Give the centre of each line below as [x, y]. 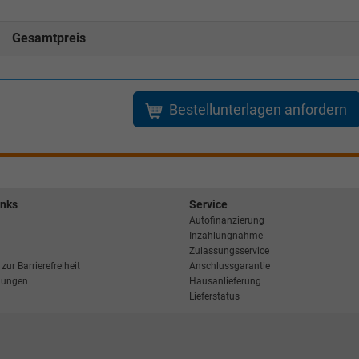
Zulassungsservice [229, 251]
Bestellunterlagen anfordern [258, 110]
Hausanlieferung [225, 282]
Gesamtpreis [48, 38]
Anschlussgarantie [230, 266]
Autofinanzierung [227, 221]
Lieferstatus [214, 297]
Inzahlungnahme [226, 236]
